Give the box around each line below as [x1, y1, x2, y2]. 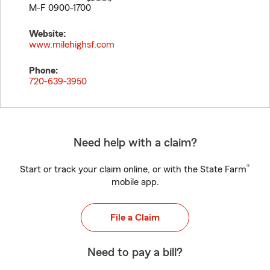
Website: [29, 29, 66, 39]
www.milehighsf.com [29, 40, 115, 49]
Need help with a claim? [73, 137, 197, 149]
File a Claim [110, 213, 160, 222]
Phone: [29, 66, 58, 75]
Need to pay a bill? [87, 246, 183, 259]
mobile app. [111, 177, 159, 187]
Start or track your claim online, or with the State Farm [20, 165, 246, 174]
